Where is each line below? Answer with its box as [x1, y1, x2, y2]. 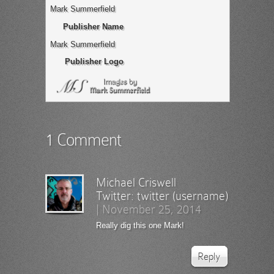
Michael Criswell [96, 176, 176, 189]
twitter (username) [137, 189, 228, 202]
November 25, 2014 [102, 202, 201, 216]
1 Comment [45, 130, 121, 149]
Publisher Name [62, 21, 124, 31]
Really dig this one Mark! [96, 221, 184, 230]
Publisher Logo [64, 57, 124, 67]
